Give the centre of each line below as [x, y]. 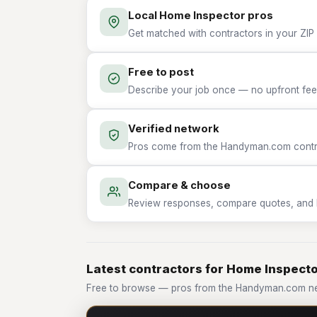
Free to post [161, 72]
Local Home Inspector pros [201, 16]
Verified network [174, 129]
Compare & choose [179, 185]
